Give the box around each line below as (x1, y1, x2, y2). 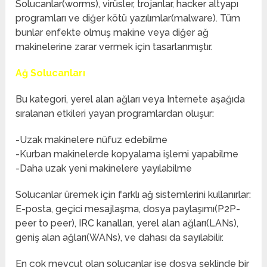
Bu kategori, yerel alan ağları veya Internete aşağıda (15, 94, 246, 105)
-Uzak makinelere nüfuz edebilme (15, 134, 168, 146)
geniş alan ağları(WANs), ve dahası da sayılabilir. (15, 232, 224, 244)
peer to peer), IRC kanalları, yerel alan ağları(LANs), (15, 218, 239, 229)
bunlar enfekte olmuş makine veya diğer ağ (15, 27, 209, 39)
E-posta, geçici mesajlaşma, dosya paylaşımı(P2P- (15, 203, 241, 215)
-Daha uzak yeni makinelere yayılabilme (15, 163, 193, 175)
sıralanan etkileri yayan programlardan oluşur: (15, 108, 215, 120)
